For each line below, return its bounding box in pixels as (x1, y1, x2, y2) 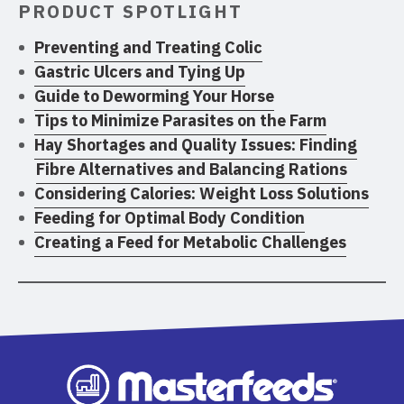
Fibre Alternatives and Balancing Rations (36, 158, 347, 179)
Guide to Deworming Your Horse (34, 85, 274, 106)
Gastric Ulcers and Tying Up (34, 60, 245, 82)
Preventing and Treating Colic (34, 36, 262, 58)
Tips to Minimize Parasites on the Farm (34, 109, 326, 131)
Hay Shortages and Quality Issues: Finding (34, 133, 357, 155)
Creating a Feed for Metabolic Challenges (34, 231, 346, 252)
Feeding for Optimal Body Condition (34, 207, 305, 228)
